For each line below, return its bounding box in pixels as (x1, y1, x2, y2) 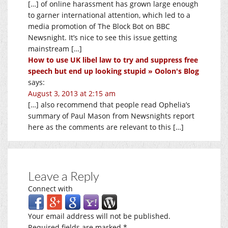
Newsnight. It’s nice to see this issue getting (28, 32, 177, 42)
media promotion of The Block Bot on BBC (28, 21, 170, 31)
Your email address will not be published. (28, 211, 170, 221)
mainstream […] (28, 43, 82, 53)
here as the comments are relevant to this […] (28, 122, 184, 132)
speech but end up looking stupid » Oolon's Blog (28, 66, 199, 76)
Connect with (28, 183, 73, 193)
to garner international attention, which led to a (28, 10, 190, 20)
